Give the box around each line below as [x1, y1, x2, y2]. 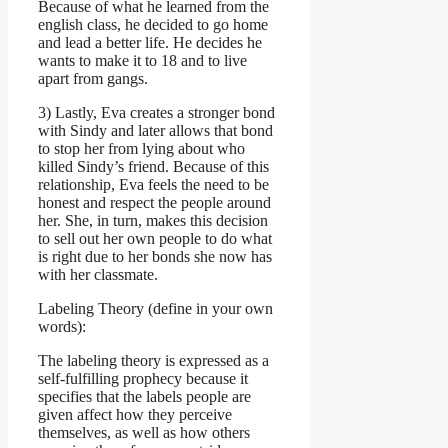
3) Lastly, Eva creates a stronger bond [38, 103, 275, 121]
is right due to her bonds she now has [38, 247, 272, 265]
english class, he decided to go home [38, 15, 268, 33]
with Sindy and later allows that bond [38, 121, 273, 139]
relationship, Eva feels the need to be [38, 175, 269, 193]
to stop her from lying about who [38, 139, 245, 157]
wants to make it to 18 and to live [38, 51, 247, 69]
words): [38, 317, 86, 335]
